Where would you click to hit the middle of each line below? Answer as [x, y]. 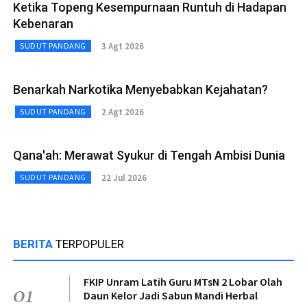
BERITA [34, 244]
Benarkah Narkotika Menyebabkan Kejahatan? [140, 90]
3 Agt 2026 [122, 46]
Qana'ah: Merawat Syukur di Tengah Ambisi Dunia [149, 156]
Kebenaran [43, 24]
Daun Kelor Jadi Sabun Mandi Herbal [171, 296]
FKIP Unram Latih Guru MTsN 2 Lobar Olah [183, 282]
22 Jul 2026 [124, 177]
